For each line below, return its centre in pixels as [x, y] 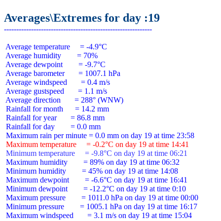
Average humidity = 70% [51, 55]
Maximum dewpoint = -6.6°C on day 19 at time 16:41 [96, 180]
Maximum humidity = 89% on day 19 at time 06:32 [92, 162]
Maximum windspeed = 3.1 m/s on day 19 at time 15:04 [98, 215]
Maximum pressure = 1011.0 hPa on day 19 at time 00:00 [101, 198]
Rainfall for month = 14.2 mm [56, 109]
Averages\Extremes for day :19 [82, 18]
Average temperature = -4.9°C [55, 47]
